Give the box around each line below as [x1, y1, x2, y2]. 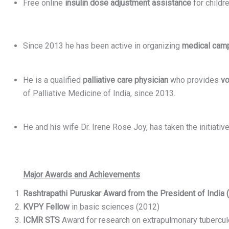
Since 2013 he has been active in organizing [22, 41, 182, 51]
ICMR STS [22, 215, 60, 225]
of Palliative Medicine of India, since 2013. [22, 88, 175, 99]
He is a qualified [22, 75, 83, 85]
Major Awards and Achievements [22, 170, 140, 180]
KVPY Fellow [22, 201, 70, 212]
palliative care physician [82, 75, 168, 85]
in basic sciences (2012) [69, 201, 159, 212]
